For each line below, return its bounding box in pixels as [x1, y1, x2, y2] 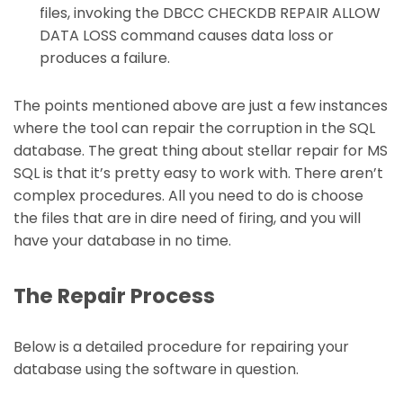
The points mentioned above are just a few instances [13, 94, 388, 116]
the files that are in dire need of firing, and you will [13, 207, 361, 228]
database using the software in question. [13, 358, 299, 380]
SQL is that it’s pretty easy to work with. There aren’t [13, 162, 383, 184]
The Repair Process [13, 281, 215, 310]
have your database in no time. [13, 229, 231, 251]
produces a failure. [39, 47, 170, 68]
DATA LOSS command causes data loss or [39, 24, 334, 46]
